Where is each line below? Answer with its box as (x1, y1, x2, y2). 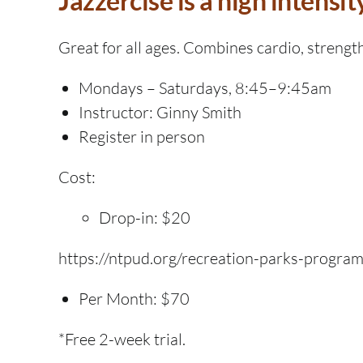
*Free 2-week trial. (58, 329, 186, 350)
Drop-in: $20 (99, 207, 190, 228)
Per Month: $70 (79, 288, 190, 310)
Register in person (79, 126, 205, 147)
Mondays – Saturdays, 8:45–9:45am (79, 78, 331, 99)
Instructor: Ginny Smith (79, 102, 241, 123)
